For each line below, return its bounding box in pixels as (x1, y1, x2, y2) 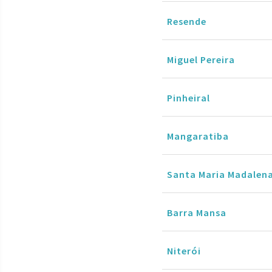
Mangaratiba (167, 129, 229, 142)
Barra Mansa (167, 206, 226, 219)
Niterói (167, 244, 201, 257)
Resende (167, 15, 206, 27)
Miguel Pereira (167, 53, 235, 66)
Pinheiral (167, 91, 210, 104)
